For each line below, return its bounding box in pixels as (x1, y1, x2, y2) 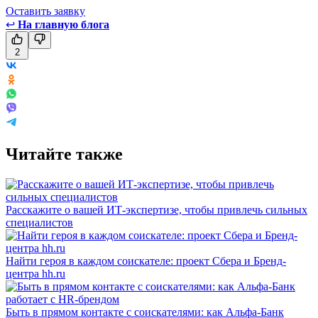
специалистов (6, 216, 73, 229)
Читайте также (6, 144, 123, 163)
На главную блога (18, 18, 109, 31)
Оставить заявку (6, 4, 85, 17)
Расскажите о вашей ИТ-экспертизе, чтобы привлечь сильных (6, 203, 307, 216)
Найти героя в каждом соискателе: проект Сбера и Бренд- (6, 254, 286, 267)
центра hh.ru (6, 267, 65, 280)
